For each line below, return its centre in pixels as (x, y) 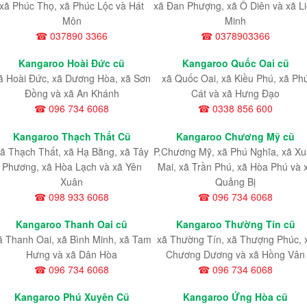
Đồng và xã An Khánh (72, 94)
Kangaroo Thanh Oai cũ (72, 224)
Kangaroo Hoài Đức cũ (72, 63)
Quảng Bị (235, 181)
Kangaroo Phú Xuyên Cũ (72, 296)
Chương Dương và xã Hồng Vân (235, 254)
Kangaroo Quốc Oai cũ (235, 63)
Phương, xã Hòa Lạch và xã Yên (72, 166)
